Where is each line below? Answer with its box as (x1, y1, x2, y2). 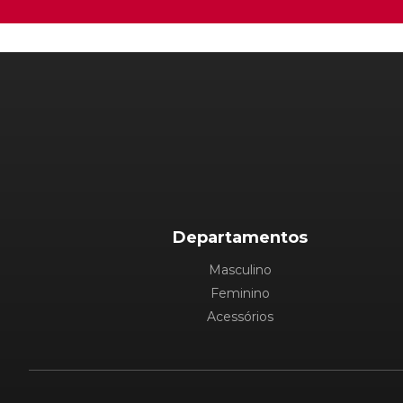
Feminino (210, 285, 270, 302)
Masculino (208, 262, 272, 279)
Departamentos (172, 228, 308, 248)
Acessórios (206, 309, 273, 326)
